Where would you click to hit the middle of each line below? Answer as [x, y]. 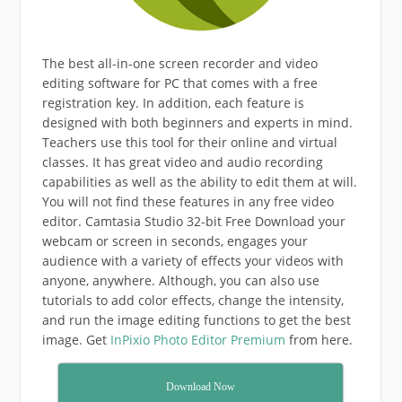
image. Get [76, 339]
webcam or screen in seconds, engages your [175, 240]
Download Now [200, 386]
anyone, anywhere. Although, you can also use [180, 280]
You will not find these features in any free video [188, 201]
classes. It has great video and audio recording [182, 162]
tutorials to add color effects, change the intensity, [192, 300]
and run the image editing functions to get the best [196, 319]
